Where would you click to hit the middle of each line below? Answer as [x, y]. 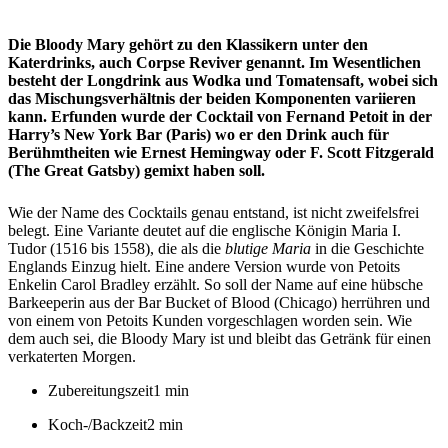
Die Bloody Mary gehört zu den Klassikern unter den [188, 44]
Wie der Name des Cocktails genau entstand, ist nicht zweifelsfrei [213, 212]
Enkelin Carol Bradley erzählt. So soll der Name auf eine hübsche [215, 284]
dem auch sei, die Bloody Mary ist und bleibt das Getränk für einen [219, 338]
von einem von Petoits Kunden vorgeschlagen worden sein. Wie [210, 320]
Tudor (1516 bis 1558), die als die [116, 248]
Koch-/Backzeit [97, 424]
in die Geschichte [367, 248]
